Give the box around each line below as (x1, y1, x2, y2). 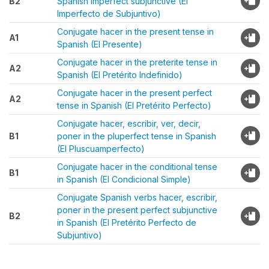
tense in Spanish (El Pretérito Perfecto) (57, 100, 211, 110)
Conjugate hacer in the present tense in (57, 26, 214, 37)
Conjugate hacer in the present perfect (57, 88, 212, 98)
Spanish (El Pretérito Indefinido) (57, 70, 183, 80)
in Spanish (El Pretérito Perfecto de (57, 217, 196, 228)
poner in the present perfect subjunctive (57, 205, 217, 215)
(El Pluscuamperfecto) (57, 144, 145, 154)
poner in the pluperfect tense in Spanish (57, 131, 216, 141)
